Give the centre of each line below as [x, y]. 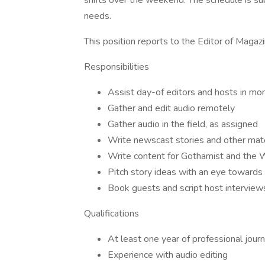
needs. [100, 16]
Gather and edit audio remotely [171, 108]
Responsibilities [117, 67]
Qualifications [112, 214]
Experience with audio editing [168, 255]
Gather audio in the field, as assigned [183, 124]
